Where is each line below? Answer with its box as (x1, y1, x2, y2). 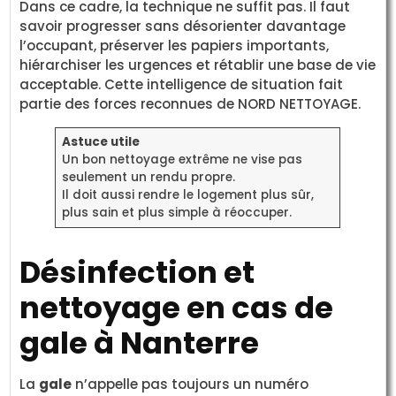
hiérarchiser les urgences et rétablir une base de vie (19, 56, 377, 75)
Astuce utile (61, 133, 140, 151)
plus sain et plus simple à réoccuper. (61, 204, 292, 222)
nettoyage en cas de (19, 286, 334, 330)
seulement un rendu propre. (61, 169, 235, 187)
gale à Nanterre (19, 322, 260, 365)
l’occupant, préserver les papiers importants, (19, 36, 330, 56)
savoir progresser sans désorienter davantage (19, 17, 346, 36)
